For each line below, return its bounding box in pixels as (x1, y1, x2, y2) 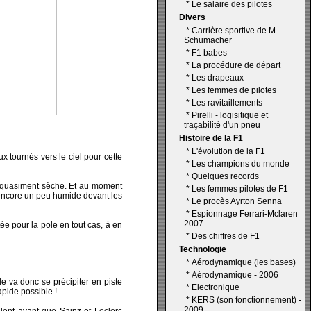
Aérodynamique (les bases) (192, 258, 296, 267)
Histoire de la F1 (179, 133, 243, 143)
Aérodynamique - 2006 (192, 270, 278, 280)
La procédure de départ (192, 60, 280, 70)
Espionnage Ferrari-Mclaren (192, 209, 298, 219)
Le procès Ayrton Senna (192, 196, 282, 206)
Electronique (192, 283, 239, 292)
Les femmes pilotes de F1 (192, 184, 288, 194)
